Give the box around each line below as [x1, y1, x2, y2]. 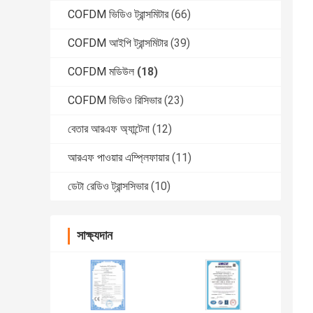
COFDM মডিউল [68, 65, 134, 79]
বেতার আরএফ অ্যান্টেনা [68, 122, 150, 136]
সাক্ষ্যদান [77, 228, 112, 243]
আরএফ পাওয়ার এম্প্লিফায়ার [68, 151, 169, 165]
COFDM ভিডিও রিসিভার [68, 94, 161, 108]
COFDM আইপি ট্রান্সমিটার [68, 36, 168, 50]
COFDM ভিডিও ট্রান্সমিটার [68, 8, 168, 22]
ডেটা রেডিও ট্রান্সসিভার [68, 180, 148, 194]
